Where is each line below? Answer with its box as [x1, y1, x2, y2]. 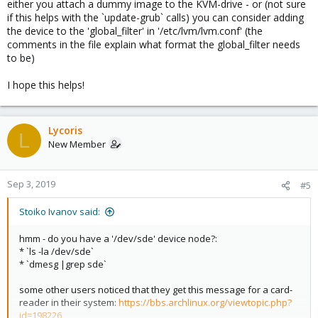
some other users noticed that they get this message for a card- [19, 283, 292, 296]
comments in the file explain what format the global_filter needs [7, 38, 300, 51]
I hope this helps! [7, 78, 84, 92]
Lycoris [48, 124, 82, 137]
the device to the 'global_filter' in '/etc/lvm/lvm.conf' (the [7, 24, 263, 38]
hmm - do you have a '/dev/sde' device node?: [19, 232, 217, 245]
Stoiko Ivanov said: [19, 205, 100, 218]
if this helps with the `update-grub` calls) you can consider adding [7, 11, 304, 24]
